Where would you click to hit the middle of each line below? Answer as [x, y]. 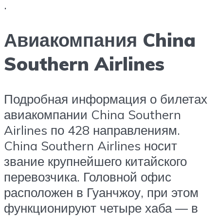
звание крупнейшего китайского [95, 161]
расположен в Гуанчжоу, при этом [101, 192]
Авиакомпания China [100, 39]
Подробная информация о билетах [106, 99]
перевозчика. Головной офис [88, 176]
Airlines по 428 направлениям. [92, 130]
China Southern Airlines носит [91, 145]
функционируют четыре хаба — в [101, 208]
